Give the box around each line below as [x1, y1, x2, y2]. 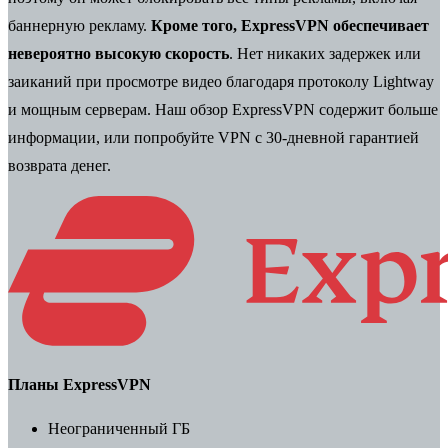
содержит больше [315, 100, 438, 118]
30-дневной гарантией [266, 128, 419, 146]
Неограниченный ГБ [48, 419, 190, 437]
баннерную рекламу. [8, 16, 151, 34]
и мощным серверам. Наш [8, 100, 190, 118]
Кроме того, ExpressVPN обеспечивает [151, 16, 429, 34]
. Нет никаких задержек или [229, 44, 421, 62]
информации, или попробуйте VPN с [8, 128, 266, 146]
